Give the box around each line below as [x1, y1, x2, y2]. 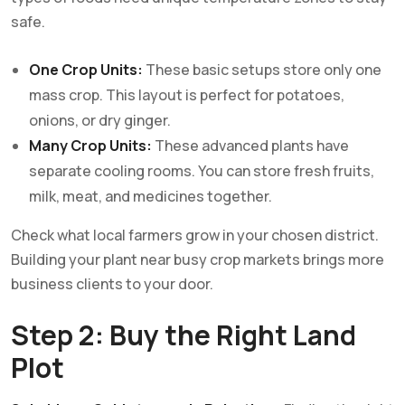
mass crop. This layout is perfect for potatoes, [29, 84, 344, 105]
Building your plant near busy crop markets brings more [11, 249, 384, 269]
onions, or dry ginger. [29, 109, 171, 130]
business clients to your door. [11, 273, 213, 294]
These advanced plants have [152, 135, 349, 155]
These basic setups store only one [143, 59, 381, 80]
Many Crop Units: [29, 135, 152, 155]
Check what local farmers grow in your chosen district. [11, 224, 379, 245]
